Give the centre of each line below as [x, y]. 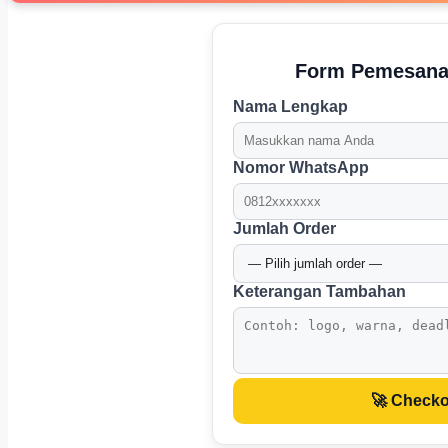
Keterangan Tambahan [319, 292]
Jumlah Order [284, 229]
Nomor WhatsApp [300, 168]
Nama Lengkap [290, 107]
